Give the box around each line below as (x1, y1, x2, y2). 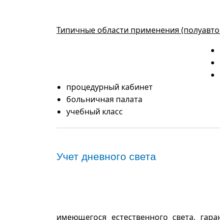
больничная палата (66, 93, 142, 105)
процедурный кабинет (66, 81, 153, 92)
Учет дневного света (56, 149, 156, 163)
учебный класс (66, 106, 123, 117)
